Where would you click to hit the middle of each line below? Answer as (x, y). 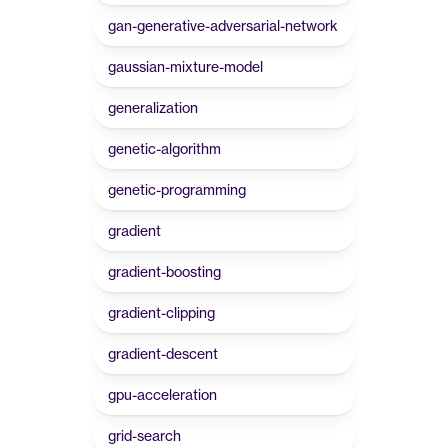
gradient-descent (163, 353)
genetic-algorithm (164, 148)
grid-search (144, 435)
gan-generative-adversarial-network (223, 25)
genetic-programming (177, 189)
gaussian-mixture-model (185, 66)
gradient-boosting (164, 271)
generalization (153, 107)
